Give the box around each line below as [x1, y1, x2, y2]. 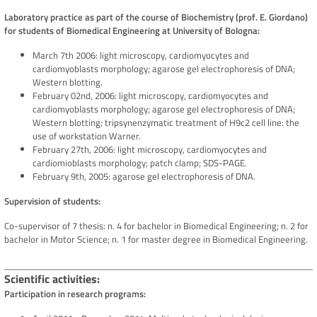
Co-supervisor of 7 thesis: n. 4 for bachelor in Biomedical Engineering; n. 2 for [4, 219, 309, 234]
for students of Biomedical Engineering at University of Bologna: [4, 23, 260, 38]
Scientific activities [4, 270, 97, 288]
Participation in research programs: [4, 287, 146, 301]
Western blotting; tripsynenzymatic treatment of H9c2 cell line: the [33, 115, 299, 130]
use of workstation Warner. [33, 129, 141, 144]
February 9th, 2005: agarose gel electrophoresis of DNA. [33, 169, 255, 184]
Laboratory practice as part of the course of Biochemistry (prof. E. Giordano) [4, 10, 308, 25]
